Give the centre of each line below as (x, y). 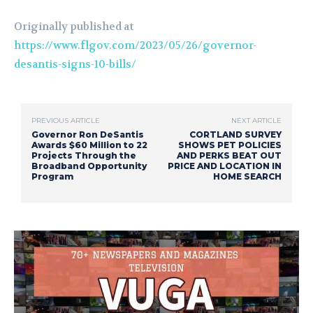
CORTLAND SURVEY (235, 135)
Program (52, 177)
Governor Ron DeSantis (88, 135)
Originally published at (74, 27)
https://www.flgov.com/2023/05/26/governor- (135, 46)
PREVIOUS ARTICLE (66, 121)
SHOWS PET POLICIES (230, 145)
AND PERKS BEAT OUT (229, 156)
